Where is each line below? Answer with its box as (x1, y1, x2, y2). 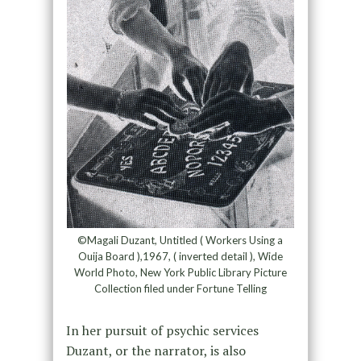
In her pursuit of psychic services (65, 321, 259, 339)
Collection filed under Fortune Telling (93, 281, 267, 295)
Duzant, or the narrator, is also (65, 341, 246, 359)
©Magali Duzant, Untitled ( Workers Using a (77, 233, 284, 247)
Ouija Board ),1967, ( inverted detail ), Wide (77, 249, 283, 263)
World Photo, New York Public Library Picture (73, 265, 287, 279)
